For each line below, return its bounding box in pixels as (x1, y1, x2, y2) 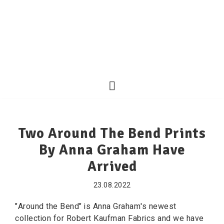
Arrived (87, 158, 137, 175)
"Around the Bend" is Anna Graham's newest (15, 200, 176, 212)
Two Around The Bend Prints (18, 125, 206, 142)
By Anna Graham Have (39, 141, 185, 158)
